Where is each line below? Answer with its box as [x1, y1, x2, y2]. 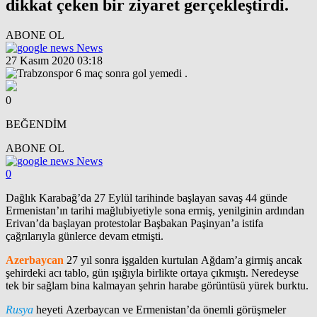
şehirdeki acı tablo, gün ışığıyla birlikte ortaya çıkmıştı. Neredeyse [6, 267, 299, 279]
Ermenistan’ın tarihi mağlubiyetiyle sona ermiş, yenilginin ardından [6, 204, 304, 217]
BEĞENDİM [6, 118, 67, 131]
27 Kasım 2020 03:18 [6, 54, 103, 67]
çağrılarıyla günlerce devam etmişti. [6, 230, 163, 243]
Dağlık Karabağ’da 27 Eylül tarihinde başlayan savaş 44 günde [6, 192, 287, 204]
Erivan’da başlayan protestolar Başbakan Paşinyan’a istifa [6, 217, 263, 230]
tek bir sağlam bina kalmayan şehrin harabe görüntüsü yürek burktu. [6, 279, 309, 292]
